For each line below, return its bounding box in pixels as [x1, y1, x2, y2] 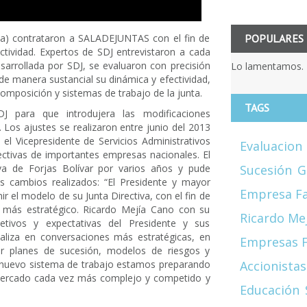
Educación [239, 281, 299, 298]
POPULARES [244, 31, 304, 45]
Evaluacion [239, 137, 302, 154]
